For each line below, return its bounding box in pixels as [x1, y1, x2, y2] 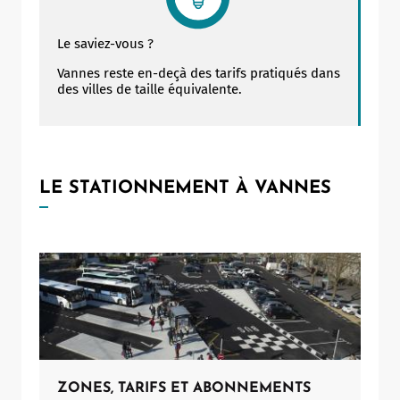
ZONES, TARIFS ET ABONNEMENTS [57, 380, 311, 396]
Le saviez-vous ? [57, 35, 154, 52]
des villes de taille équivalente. [57, 80, 242, 97]
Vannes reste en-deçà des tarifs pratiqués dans [57, 64, 340, 81]
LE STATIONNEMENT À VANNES [39, 179, 331, 197]
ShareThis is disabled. [121, 247, 231, 261]
